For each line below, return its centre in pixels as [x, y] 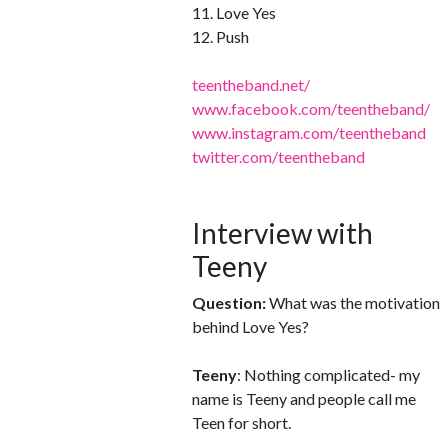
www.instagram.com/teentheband [309, 132]
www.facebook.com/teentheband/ [311, 108]
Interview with [282, 233]
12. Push [220, 36]
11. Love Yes [234, 12]
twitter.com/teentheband [278, 156]
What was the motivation [353, 302]
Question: [229, 302]
